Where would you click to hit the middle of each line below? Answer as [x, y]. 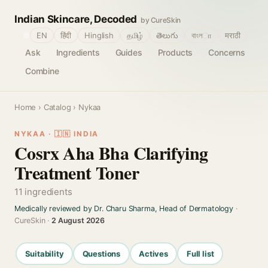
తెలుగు [167, 35]
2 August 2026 [78, 220]
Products [175, 52]
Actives [153, 253]
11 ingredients [43, 192]
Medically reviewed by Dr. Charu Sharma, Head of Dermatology [124, 208]
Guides [129, 52]
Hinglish [99, 35]
